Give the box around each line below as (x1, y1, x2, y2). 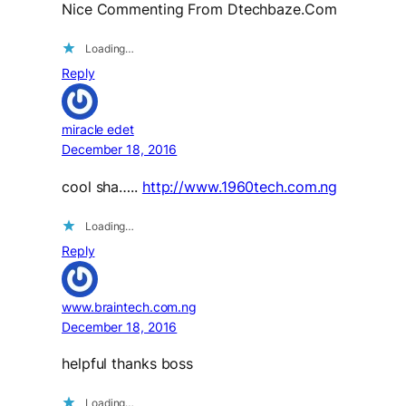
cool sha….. (62, 177, 142, 196)
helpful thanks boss (62, 354, 194, 372)
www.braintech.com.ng (62, 298, 197, 314)
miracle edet (62, 121, 134, 138)
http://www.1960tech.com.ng (141, 177, 338, 196)
